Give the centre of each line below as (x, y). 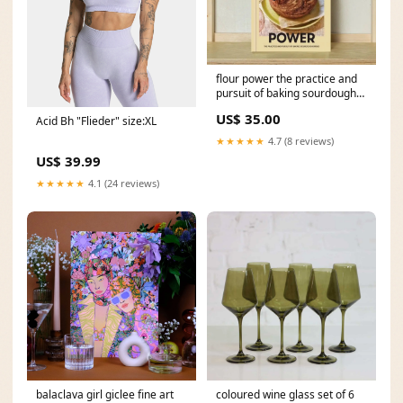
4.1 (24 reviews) (122, 184)
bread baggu (248, 108)
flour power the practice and (287, 79)
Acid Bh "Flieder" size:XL (96, 121)
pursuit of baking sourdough (286, 94)
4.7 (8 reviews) (300, 141)
